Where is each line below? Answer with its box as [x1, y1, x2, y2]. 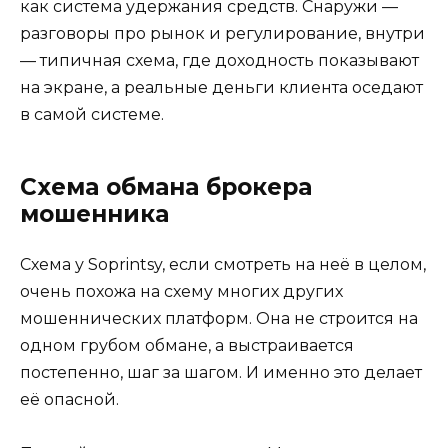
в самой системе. [20, 104, 164, 124]
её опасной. [20, 389, 119, 409]
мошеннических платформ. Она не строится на [20, 308, 418, 328]
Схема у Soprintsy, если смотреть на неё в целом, [20, 254, 426, 274]
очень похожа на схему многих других [20, 281, 343, 301]
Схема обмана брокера [20, 172, 312, 201]
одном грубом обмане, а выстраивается [20, 335, 354, 355]
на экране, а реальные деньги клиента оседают [20, 77, 423, 97]
